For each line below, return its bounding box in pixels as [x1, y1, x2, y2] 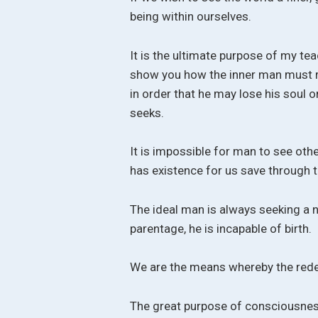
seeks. [130, 105, 165, 120]
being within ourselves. [130, 9, 252, 24]
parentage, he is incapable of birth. [130, 221, 312, 236]
